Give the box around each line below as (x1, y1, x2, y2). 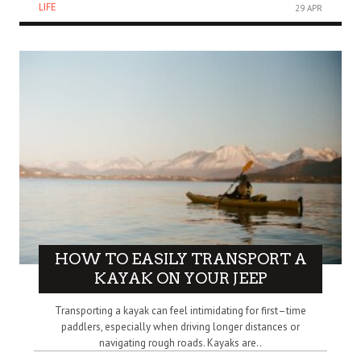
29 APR (295, 2, 322, 15)
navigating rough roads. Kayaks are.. (99, 336, 262, 351)
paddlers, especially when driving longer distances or (61, 320, 300, 334)
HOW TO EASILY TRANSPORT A (54, 250, 307, 269)
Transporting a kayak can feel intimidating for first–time (55, 304, 306, 318)
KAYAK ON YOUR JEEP (93, 269, 268, 288)
